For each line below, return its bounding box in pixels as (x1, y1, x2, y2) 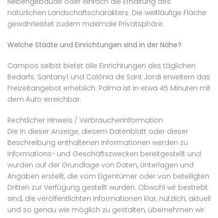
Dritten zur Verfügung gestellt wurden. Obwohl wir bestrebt (7, 182, 208, 193)
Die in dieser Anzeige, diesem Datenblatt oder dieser (7, 127, 188, 137)
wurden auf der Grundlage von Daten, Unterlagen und (7, 160, 194, 170)
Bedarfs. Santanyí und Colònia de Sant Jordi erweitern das (7, 72, 210, 82)
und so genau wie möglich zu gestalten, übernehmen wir (7, 205, 204, 215)
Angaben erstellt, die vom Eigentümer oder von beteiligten (7, 171, 209, 182)
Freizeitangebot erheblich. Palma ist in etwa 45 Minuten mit (7, 83, 211, 93)
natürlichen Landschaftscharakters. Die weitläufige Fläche (7, 8, 206, 18)
